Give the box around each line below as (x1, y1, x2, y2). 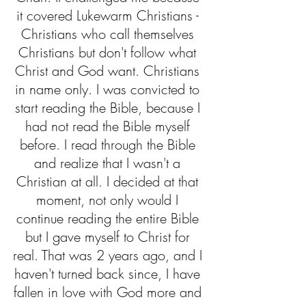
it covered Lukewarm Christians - (16, 6, 203, 25)
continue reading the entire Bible (16, 209, 203, 227)
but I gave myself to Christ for (25, 227, 194, 246)
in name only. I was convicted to (15, 80, 204, 98)
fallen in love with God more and (13, 283, 206, 301)
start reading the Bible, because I (14, 98, 204, 117)
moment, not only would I (36, 191, 182, 209)
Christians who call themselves (20, 25, 198, 43)
